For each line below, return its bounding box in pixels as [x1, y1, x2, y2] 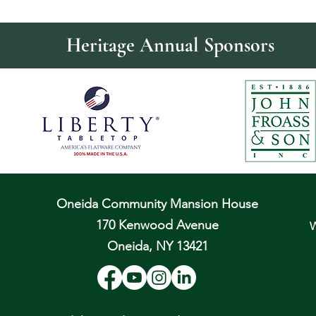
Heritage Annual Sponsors [66, 32, 274, 57]
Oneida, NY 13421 [107, 238, 208, 254]
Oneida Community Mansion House [56, 195, 259, 212]
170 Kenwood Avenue [96, 217, 219, 233]
